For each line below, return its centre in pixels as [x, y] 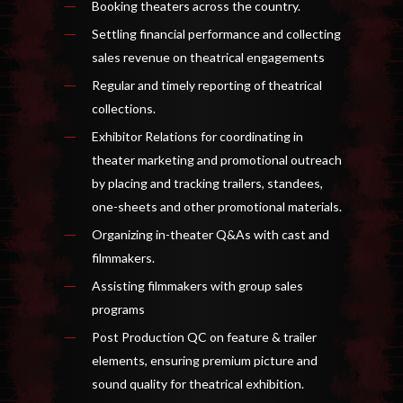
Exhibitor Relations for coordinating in [197, 136]
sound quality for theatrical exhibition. [198, 383]
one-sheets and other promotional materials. [217, 206]
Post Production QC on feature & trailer [204, 336]
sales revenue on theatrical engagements [208, 57]
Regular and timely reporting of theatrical [207, 85]
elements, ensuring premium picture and [205, 360]
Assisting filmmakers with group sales [197, 285]
